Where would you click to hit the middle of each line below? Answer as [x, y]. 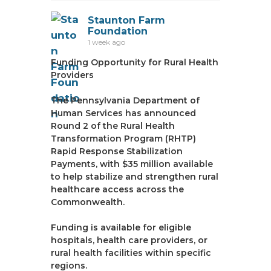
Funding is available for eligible [121, 227]
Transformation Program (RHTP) [123, 139]
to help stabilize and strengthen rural [135, 177]
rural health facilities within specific [131, 253]
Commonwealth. [88, 202]
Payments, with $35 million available [132, 164]
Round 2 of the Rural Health [113, 126]
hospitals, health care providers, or [129, 240]
